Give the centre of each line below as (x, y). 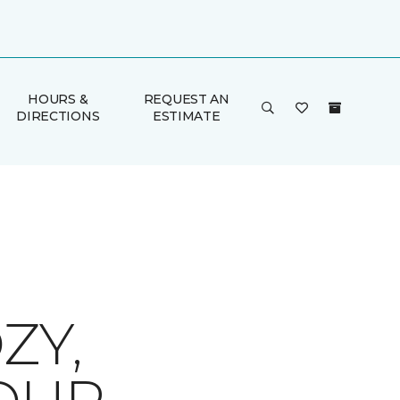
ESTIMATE (186, 116)
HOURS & (58, 99)
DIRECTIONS (58, 116)
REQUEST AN (186, 99)
